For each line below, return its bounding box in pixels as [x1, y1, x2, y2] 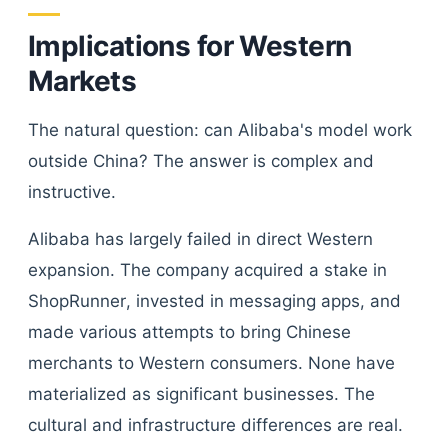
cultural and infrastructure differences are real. [28, 415, 403, 435]
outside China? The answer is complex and [28, 151, 374, 171]
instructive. [28, 182, 116, 202]
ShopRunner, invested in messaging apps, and [28, 291, 401, 311]
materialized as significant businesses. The [28, 384, 375, 404]
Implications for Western [28, 29, 352, 63]
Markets [28, 64, 137, 98]
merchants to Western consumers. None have [28, 353, 395, 373]
